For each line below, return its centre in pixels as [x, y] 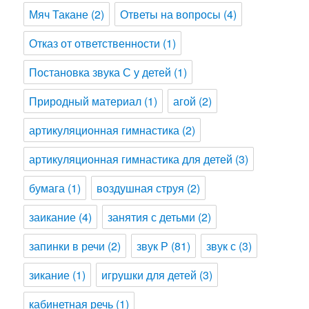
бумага [47, 188]
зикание [50, 275]
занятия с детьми [152, 217]
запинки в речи [67, 246]
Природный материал [86, 101]
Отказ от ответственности [95, 43]
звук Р [153, 246]
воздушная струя [141, 188]
